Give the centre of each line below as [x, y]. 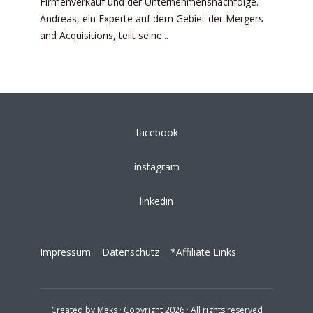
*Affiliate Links [198, 252]
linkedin [156, 201]
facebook [156, 132]
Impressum [65, 252]
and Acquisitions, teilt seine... [104, 35]
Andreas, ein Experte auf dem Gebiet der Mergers [152, 19]
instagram [156, 167]
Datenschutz [131, 252]
